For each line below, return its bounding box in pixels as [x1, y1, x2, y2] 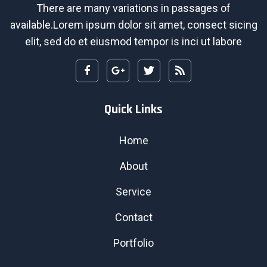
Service [116, 185, 151, 198]
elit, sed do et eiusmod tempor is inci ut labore [25, 35, 242, 48]
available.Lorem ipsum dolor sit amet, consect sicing [10, 18, 257, 32]
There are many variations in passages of [36, 2, 231, 15]
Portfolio [113, 237, 154, 250]
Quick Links [104, 101, 163, 119]
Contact [114, 211, 153, 224]
